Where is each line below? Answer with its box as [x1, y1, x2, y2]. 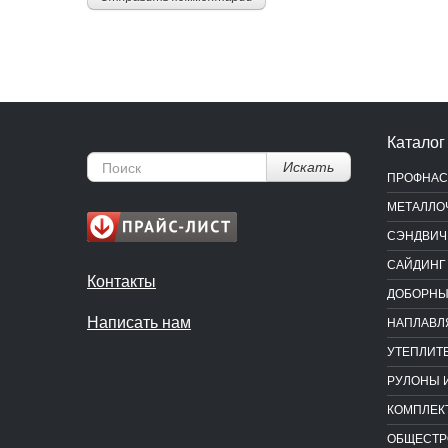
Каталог [387, 132, 445, 153]
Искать [283, 158, 334, 175]
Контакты [87, 272, 156, 290]
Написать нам [87, 313, 191, 331]
